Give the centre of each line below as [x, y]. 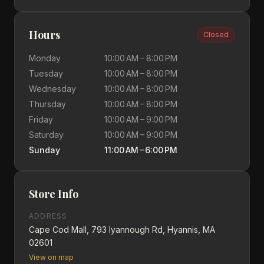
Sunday [44, 150]
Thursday [47, 104]
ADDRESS [48, 216]
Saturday [46, 135]
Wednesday [52, 89]
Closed [216, 34]
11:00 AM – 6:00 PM [141, 150]
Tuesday [46, 73]
